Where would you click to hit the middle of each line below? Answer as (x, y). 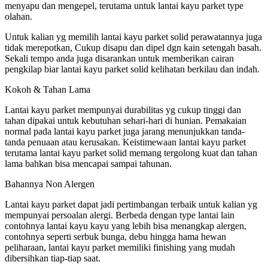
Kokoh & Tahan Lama (48, 89)
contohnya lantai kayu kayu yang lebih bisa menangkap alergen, (126, 226)
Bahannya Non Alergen (50, 184)
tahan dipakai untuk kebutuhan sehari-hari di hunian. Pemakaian (126, 120)
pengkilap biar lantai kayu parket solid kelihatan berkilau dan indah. (132, 69)
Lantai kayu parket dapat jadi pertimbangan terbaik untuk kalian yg (131, 204)
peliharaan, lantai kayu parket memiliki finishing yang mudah (120, 247)
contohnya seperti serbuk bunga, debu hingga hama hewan (115, 236)
